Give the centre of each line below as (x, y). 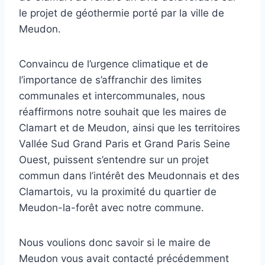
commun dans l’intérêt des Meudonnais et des (129, 176)
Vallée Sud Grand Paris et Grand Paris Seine (125, 144)
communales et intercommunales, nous (112, 96)
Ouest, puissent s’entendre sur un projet (114, 160)
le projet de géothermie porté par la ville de (122, 13)
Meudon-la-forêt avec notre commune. (112, 208)
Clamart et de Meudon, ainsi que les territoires (130, 128)
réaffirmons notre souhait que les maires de (123, 112)
